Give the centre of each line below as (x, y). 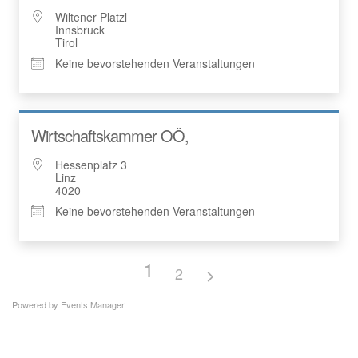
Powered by (36, 304)
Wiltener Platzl (91, 17)
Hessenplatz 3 (93, 165)
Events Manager (93, 304)
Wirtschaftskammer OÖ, (110, 135)
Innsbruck (80, 30)
